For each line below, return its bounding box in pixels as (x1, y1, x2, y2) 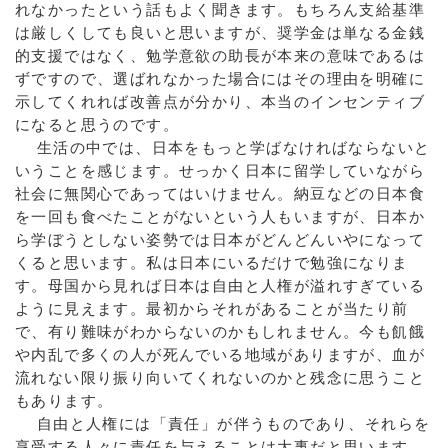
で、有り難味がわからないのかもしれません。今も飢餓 (15, 323, 425, 340)
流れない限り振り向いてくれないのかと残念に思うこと (15, 369, 425, 386)
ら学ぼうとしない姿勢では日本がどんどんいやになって (15, 231, 425, 248)
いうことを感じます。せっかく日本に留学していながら (15, 162, 425, 179)
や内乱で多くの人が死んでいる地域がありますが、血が (15, 346, 425, 363)
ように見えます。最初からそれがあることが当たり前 (15, 300, 409, 317)
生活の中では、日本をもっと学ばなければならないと (15, 139, 431, 156)
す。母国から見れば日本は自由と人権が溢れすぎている (15, 277, 425, 294)
